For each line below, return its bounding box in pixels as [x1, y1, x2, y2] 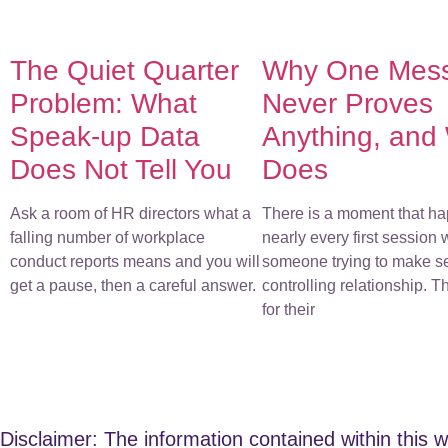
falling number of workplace [10, 228, 205, 246]
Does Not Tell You [10, 153, 232, 185]
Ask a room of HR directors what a [10, 204, 251, 222]
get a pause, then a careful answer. [10, 276, 256, 294]
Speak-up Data [10, 120, 200, 152]
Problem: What [10, 87, 197, 119]
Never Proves [262, 87, 433, 119]
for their [262, 300, 315, 318]
